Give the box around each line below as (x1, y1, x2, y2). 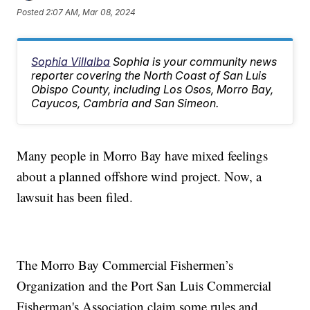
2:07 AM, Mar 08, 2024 (46, 6, 136, 17)
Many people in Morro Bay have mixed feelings (17, 147, 268, 165)
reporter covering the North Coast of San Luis (31, 69, 267, 83)
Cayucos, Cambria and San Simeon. (31, 96, 219, 111)
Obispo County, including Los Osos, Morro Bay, (31, 82, 274, 97)
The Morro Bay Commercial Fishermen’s (17, 256, 234, 274)
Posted (17, 6, 46, 17)
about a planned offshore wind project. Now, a (17, 167, 262, 185)
